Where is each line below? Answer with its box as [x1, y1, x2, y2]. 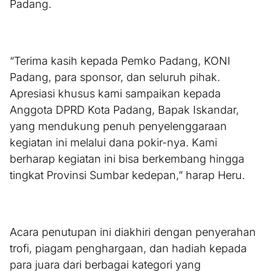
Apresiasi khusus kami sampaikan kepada [10, 87, 221, 100]
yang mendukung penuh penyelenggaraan [10, 120, 227, 133]
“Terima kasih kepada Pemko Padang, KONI [10, 54, 230, 68]
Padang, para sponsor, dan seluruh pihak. [10, 71, 220, 84]
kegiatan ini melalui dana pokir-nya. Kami [10, 136, 217, 149]
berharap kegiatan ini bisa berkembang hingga [10, 152, 244, 166]
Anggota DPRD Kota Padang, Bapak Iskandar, [10, 103, 239, 117]
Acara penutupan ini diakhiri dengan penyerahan [10, 226, 256, 239]
